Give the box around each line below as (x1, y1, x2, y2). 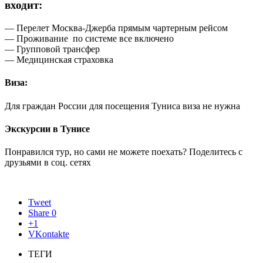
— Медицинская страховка (5, 55, 113, 65)
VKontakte (28, 229, 69, 240)
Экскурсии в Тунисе (5, 123, 90, 134)
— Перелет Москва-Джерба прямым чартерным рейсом (5, 23, 228, 33)
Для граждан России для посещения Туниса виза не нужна (5, 100, 240, 111)
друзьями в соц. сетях (5, 157, 91, 168)
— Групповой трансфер (5, 44, 100, 55)
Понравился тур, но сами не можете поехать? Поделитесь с (5, 147, 242, 157)
